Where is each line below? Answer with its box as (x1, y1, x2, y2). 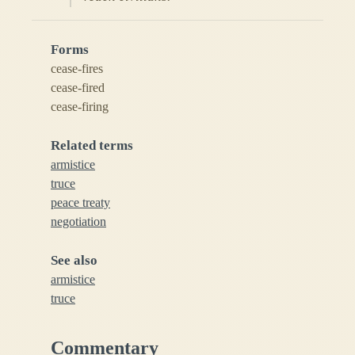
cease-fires (51, 62, 103, 76)
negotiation (51, 215, 106, 229)
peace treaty (51, 196, 110, 210)
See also (51, 253, 97, 269)
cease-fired (51, 81, 105, 95)
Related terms (51, 138, 133, 154)
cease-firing (51, 100, 109, 114)
